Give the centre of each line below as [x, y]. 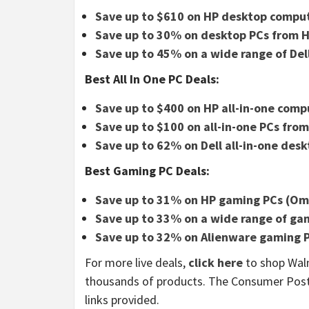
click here [216, 262]
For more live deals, [137, 262]
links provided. [122, 300]
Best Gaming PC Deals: [147, 171]
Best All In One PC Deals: [152, 79]
